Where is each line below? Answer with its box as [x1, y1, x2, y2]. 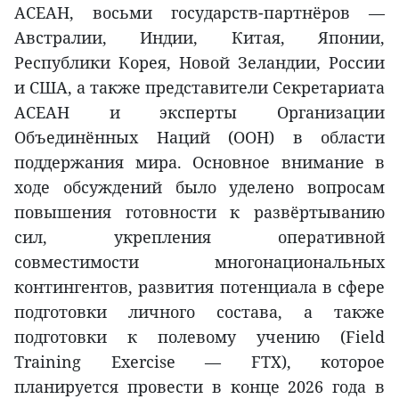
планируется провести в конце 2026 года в [14, 375, 385, 397]
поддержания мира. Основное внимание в [14, 151, 385, 173]
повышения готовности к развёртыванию [14, 200, 385, 223]
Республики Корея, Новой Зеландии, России [14, 51, 385, 73]
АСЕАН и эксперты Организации [14, 101, 385, 123]
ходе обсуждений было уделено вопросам [14, 175, 385, 198]
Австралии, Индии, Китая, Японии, [14, 26, 385, 48]
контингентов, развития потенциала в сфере [14, 275, 385, 297]
